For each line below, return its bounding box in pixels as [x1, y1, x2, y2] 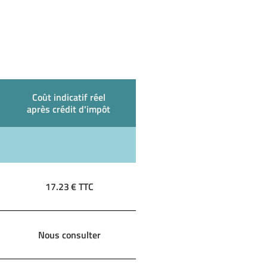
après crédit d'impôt [27, 102, 110, 116]
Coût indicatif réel [32, 90, 105, 104]
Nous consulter [38, 228, 101, 242]
